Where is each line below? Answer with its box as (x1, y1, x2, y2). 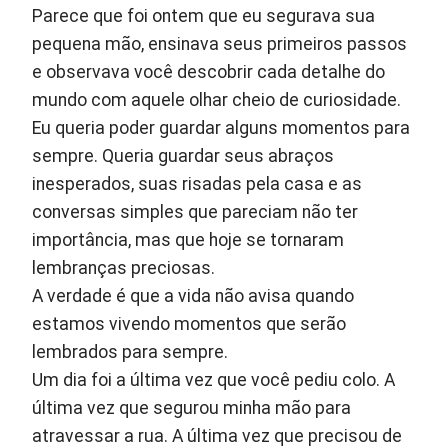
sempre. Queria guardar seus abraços (32, 146, 335, 167)
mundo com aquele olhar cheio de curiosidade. (32, 90, 402, 111)
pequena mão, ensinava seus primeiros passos (32, 34, 408, 55)
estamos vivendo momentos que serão (32, 314, 347, 335)
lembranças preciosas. (32, 258, 216, 279)
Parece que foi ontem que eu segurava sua (32, 6, 376, 27)
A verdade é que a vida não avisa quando (32, 286, 355, 307)
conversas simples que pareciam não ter (32, 202, 359, 223)
